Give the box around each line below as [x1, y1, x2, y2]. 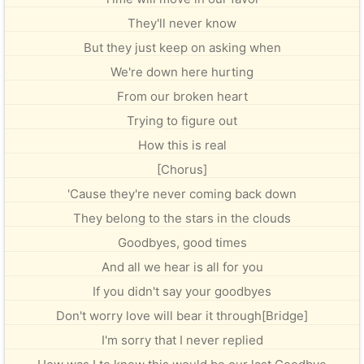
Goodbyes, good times [117, 235, 247, 250]
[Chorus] [157, 162, 207, 177]
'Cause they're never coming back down [67, 186, 297, 201]
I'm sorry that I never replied [101, 332, 263, 348]
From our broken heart [116, 89, 248, 104]
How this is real [137, 137, 227, 153]
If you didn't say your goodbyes [93, 284, 271, 299]
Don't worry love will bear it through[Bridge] [56, 308, 308, 323]
